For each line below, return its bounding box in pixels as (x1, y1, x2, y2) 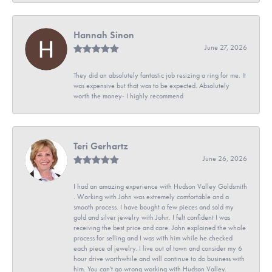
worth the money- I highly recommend (73, 91, 183, 100)
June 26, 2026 (203, 154, 247, 163)
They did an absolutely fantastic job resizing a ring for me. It (73, 70, 246, 80)
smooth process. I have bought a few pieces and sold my (73, 202, 234, 211)
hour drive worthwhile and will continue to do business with (73, 254, 245, 263)
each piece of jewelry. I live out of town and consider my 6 (73, 243, 242, 253)
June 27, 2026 (205, 42, 247, 52)
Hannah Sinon (73, 28, 134, 41)
